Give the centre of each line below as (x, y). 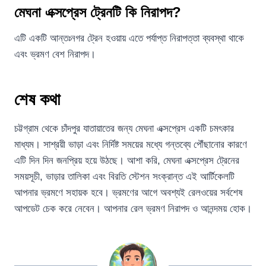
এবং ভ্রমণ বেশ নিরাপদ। (55, 54)
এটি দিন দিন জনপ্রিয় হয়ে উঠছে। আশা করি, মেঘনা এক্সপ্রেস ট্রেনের (127, 161)
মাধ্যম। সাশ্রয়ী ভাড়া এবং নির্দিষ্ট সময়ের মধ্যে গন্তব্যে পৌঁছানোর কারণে (131, 145)
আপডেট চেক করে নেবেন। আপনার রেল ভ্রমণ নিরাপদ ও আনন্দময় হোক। (133, 209)
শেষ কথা (37, 99)
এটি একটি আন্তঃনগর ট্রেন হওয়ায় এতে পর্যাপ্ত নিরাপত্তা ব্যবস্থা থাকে (129, 38)
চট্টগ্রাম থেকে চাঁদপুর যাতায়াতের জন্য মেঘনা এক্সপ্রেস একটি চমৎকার (124, 129)
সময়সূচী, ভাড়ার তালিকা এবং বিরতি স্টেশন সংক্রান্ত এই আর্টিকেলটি (124, 177)
